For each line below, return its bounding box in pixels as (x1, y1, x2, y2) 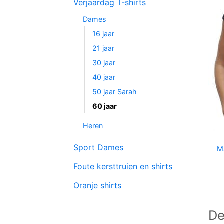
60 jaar (92, 102, 117, 111)
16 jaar (92, 29, 114, 38)
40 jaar (92, 73, 115, 82)
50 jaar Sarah (92, 87, 137, 96)
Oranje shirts (73, 180, 121, 191)
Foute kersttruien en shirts (73, 161, 172, 172)
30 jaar (92, 58, 115, 67)
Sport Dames (73, 142, 123, 153)
